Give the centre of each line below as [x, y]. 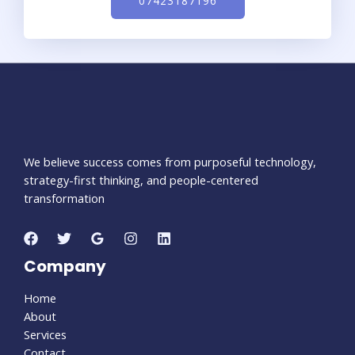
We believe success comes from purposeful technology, [170, 162]
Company [65, 266]
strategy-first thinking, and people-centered [141, 180]
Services [45, 334]
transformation [64, 198]
